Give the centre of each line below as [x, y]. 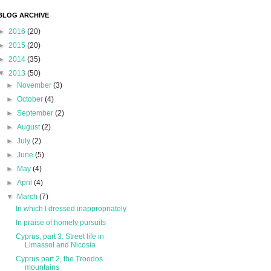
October [31, 100]
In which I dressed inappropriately [71, 209]
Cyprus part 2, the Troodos [59, 259]
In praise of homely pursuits [60, 223]
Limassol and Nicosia [60, 245]
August [30, 127]
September [36, 113]
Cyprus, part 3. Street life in [60, 237]
